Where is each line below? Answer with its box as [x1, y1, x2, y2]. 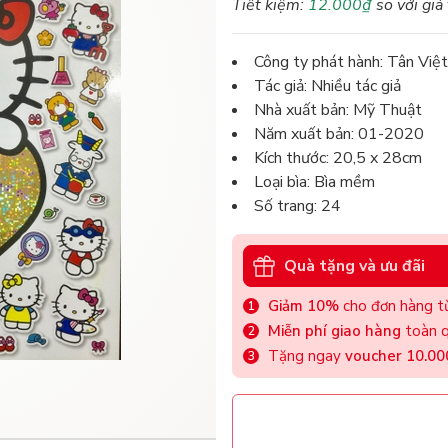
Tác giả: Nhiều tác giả [254, 75, 401, 98]
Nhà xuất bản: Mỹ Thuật [254, 99, 422, 122]
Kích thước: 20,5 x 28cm [254, 147, 422, 170]
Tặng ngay [268, 346, 345, 367]
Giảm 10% [268, 296, 339, 317]
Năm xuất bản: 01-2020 [254, 123, 424, 146]
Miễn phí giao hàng [268, 321, 401, 342]
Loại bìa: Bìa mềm [254, 171, 375, 194]
